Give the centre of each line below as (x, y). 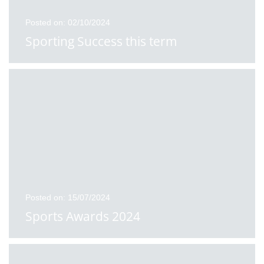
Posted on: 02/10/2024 (68, 22)
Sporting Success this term (101, 41)
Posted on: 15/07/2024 (68, 197)
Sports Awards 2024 (83, 216)
